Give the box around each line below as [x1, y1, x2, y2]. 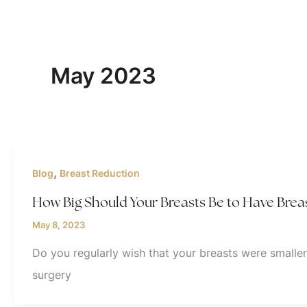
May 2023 [51, 62, 156, 89]
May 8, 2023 [32, 219, 85, 231]
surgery [32, 267, 71, 282]
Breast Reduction [60, 167, 140, 179]
